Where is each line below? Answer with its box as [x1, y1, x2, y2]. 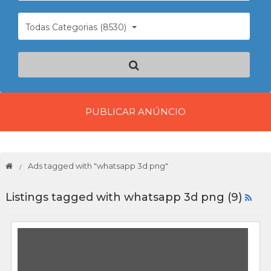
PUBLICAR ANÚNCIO [85, 106, 186, 117]
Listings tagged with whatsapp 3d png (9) [5, 190, 245, 204]
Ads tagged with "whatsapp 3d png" [27, 160, 168, 171]
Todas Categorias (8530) [25, 21, 126, 33]
